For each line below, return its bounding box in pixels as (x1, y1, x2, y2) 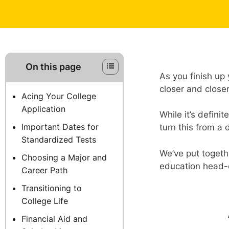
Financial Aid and (21, 213, 87, 224)
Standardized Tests (21, 134, 96, 145)
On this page (26, 61, 82, 72)
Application (21, 103, 65, 114)
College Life (21, 195, 68, 206)
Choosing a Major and (21, 152, 107, 163)
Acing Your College (21, 90, 96, 101)
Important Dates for (21, 121, 99, 132)
